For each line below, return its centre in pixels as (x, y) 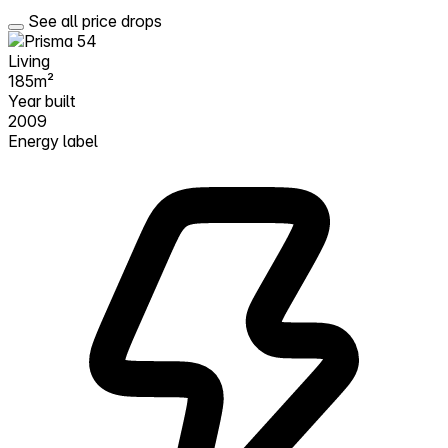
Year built (41, 100)
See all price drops (95, 20)
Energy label (53, 140)
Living (29, 60)
